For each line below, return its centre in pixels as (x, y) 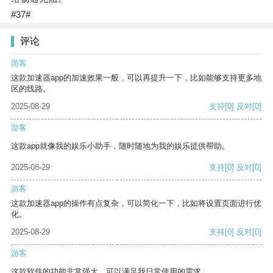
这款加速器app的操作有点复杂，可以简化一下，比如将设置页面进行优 (136, 204)
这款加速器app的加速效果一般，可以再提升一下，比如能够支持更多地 (136, 78)
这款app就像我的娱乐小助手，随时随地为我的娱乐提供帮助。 (120, 146)
